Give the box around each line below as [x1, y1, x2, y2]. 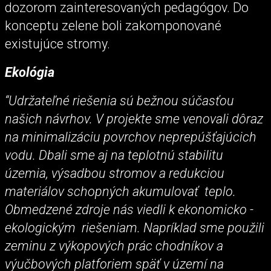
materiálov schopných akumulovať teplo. [5, 184, 236, 200]
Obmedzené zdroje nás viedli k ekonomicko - [5, 202, 253, 218]
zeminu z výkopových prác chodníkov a [5, 238, 223, 254]
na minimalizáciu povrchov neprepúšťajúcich [5, 129, 256, 145]
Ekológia [5, 65, 54, 80]
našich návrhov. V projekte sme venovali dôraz [5, 111, 263, 127]
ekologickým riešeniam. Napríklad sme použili [5, 220, 264, 236]
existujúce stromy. [5, 36, 110, 51]
